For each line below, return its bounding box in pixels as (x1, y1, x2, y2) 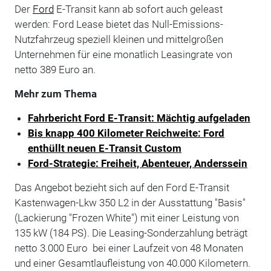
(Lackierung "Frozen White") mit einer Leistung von (14, 211, 239, 224)
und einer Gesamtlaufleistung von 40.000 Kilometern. (14, 256, 250, 269)
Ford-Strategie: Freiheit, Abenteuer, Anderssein (27, 157, 247, 169)
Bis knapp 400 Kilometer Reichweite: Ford (27, 126, 224, 139)
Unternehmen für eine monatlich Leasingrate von (14, 48, 232, 60)
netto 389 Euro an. (14, 63, 96, 76)
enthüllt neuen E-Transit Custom (27, 142, 181, 154)
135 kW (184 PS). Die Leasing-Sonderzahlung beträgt (14, 226, 247, 239)
